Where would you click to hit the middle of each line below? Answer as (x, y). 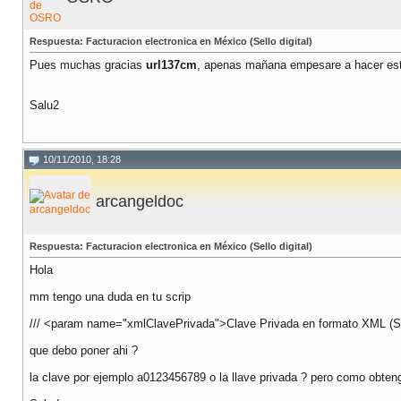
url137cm (171, 65)
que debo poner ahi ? (84, 351)
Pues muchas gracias (88, 65)
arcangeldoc (140, 202)
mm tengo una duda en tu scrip (110, 297)
